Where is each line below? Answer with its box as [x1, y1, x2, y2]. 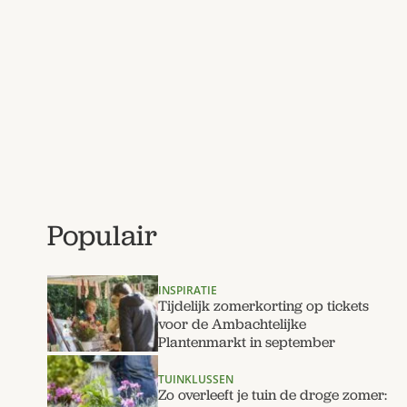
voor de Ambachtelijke [158, 314, 306, 333]
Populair [47, 216, 157, 254]
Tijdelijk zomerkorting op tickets [158, 296, 369, 315]
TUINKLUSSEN [158, 372, 233, 387]
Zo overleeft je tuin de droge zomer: [158, 385, 387, 404]
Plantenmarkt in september [158, 333, 335, 352]
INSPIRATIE [158, 283, 217, 298]
